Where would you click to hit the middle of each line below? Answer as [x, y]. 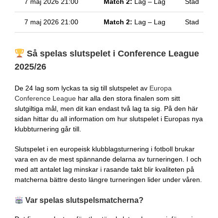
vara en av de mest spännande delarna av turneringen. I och [108, 159]
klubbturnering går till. [48, 129]
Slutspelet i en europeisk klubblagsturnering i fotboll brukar [104, 149]
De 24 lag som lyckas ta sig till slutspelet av [82, 88]
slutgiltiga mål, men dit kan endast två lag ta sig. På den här [106, 109]
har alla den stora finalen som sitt [128, 99]
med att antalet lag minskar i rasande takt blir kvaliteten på [104, 170]
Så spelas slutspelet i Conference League [112, 54]
